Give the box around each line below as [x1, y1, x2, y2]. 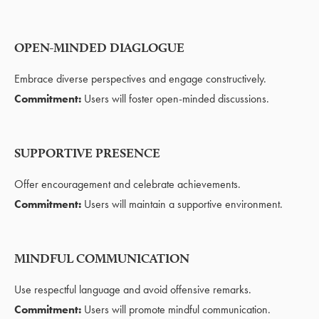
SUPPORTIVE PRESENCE [14, 145, 160, 160]
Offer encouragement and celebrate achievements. [14, 176, 246, 192]
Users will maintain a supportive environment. [81, 196, 283, 211]
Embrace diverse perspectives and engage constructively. [14, 70, 272, 86]
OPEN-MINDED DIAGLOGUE [14, 39, 184, 55]
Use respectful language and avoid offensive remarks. [14, 281, 257, 297]
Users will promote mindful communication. [81, 301, 271, 317]
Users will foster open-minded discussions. [84, 90, 269, 106]
